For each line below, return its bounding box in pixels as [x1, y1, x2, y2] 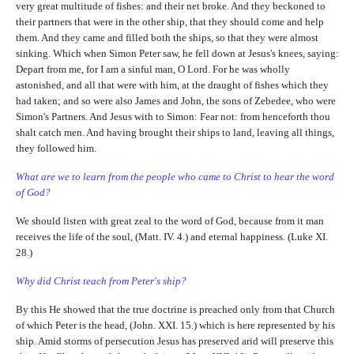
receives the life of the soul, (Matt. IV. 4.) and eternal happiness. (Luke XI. [15, 231, 328, 243]
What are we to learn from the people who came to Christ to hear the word [15, 171, 334, 183]
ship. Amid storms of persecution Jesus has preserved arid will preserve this [15, 334, 333, 347]
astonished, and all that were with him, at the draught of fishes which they [15, 79, 329, 92]
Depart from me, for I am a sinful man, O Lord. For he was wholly [15, 63, 290, 76]
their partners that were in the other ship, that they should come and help [15, 16, 324, 28]
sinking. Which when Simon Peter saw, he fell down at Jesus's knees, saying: [15, 47, 339, 60]
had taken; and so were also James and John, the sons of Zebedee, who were [15, 95, 336, 107]
